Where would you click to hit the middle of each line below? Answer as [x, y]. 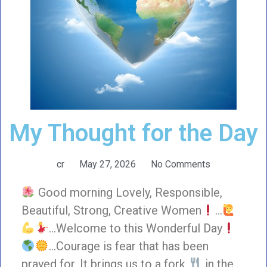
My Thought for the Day [133, 133]
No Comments [181, 164]
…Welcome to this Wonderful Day [135, 228]
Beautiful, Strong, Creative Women [111, 210]
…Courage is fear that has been [128, 246]
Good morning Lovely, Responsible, [128, 192]
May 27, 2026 [108, 164]
